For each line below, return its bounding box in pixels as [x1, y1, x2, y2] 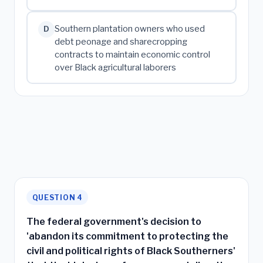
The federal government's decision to [26, 215, 201, 227]
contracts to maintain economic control [54, 49, 210, 60]
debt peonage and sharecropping [54, 36, 187, 48]
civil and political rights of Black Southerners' [26, 245, 235, 257]
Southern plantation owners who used [54, 23, 205, 35]
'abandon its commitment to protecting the [26, 230, 228, 242]
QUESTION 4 [32, 193, 83, 202]
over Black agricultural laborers [54, 62, 176, 73]
